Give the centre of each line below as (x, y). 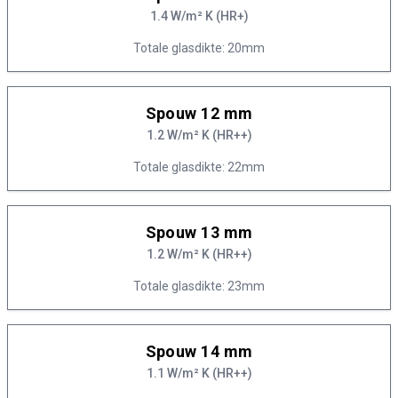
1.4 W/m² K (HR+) (199, 16)
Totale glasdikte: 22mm (199, 167)
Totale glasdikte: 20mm (199, 48)
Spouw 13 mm (199, 232)
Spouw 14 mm (199, 351)
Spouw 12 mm (199, 113)
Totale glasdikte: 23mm (199, 286)
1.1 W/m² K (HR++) (199, 373)
